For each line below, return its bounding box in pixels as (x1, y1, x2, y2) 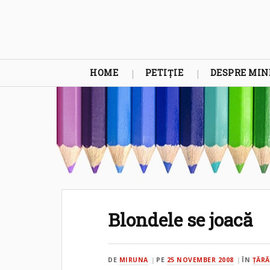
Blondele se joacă (108, 207, 254, 231)
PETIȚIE (145, 66, 183, 78)
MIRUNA (119, 255, 148, 264)
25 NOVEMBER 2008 (166, 255, 234, 264)
